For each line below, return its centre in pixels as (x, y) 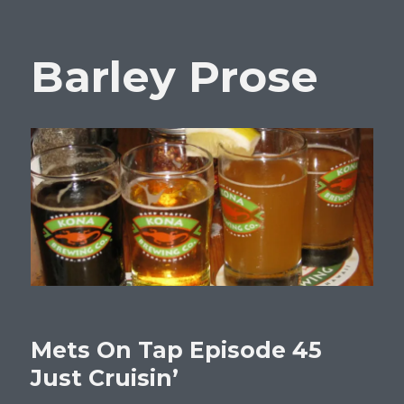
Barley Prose (175, 77)
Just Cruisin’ (105, 378)
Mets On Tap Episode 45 (177, 350)
